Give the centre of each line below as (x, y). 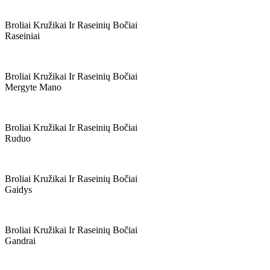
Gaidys (18, 190)
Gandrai (20, 241)
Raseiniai (22, 36)
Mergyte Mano (33, 87)
